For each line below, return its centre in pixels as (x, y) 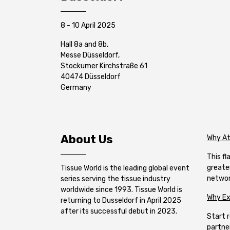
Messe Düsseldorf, (90, 55)
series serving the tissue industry (116, 179)
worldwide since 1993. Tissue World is (121, 190)
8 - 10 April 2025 (88, 25)
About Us (87, 139)
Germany (76, 88)
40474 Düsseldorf (91, 77)
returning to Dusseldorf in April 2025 (121, 200)
